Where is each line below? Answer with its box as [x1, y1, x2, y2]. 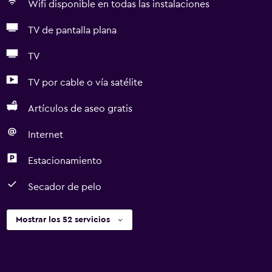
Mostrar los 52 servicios [16, 216, 110, 224]
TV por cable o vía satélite [28, 78, 143, 87]
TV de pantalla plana [28, 25, 117, 35]
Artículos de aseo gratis [28, 104, 132, 114]
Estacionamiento [28, 156, 102, 166]
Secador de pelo [28, 182, 101, 192]
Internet [28, 130, 63, 140]
